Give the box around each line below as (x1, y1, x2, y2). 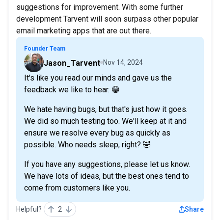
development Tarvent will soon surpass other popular (16, 14, 198, 24)
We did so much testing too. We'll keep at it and (24, 116, 187, 126)
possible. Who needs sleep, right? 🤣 (24, 139, 151, 149)
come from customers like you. (24, 183, 130, 192)
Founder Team (24, 45, 65, 52)
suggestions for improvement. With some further (16, 2, 183, 12)
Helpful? (16, 205, 42, 213)
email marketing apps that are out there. (16, 26, 151, 35)
